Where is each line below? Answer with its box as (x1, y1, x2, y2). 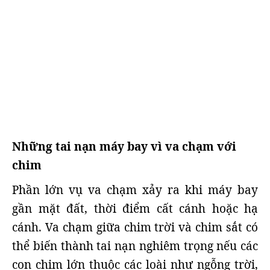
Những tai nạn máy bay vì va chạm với (12, 139, 236, 154)
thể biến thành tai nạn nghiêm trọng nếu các (12, 238, 258, 254)
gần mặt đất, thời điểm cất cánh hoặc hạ (12, 201, 258, 216)
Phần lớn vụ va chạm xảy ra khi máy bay (12, 182, 258, 198)
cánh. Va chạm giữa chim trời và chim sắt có (12, 219, 258, 235)
